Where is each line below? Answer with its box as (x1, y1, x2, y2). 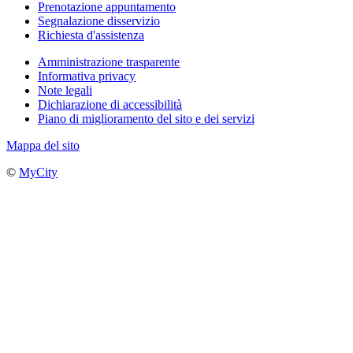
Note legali (38, 83, 92, 97)
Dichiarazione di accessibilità (38, 97, 182, 111)
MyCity (19, 165, 58, 179)
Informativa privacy (38, 69, 136, 83)
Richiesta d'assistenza (38, 28, 144, 42)
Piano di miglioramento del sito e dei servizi (38, 111, 255, 125)
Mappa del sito (6, 138, 80, 152)
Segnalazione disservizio (38, 13, 160, 28)
